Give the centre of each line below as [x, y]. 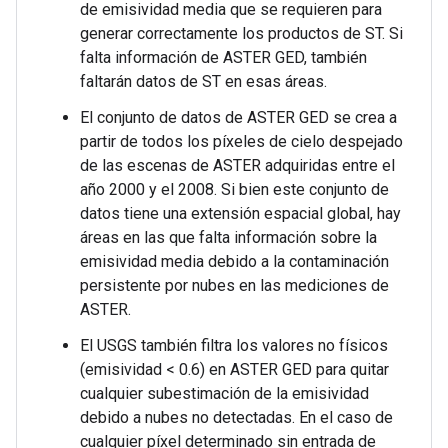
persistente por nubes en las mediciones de [234, 285]
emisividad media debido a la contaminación [234, 261]
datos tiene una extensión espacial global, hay [240, 213]
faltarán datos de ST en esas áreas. [203, 81]
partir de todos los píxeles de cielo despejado [241, 141]
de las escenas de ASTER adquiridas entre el [237, 165]
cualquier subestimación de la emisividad [224, 393]
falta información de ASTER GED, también [223, 57]
